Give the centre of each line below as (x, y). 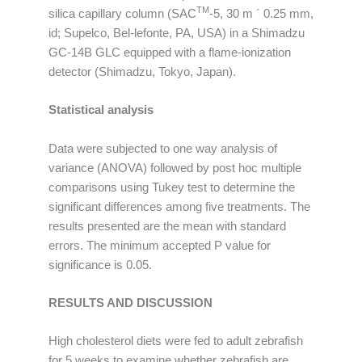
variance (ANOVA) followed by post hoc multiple (175, 168)
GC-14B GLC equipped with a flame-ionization (170, 52)
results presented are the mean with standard (167, 226)
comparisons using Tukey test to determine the (172, 187)
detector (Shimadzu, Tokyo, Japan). (142, 72)
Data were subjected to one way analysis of (163, 148)
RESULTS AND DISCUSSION (130, 303)
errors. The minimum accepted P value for (160, 245)
